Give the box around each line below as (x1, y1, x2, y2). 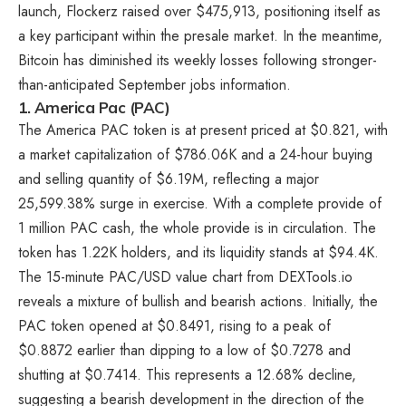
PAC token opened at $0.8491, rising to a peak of (18, 314, 331, 336)
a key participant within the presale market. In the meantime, (18, 24, 382, 46)
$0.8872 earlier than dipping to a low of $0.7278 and (18, 339, 351, 361)
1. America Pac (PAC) (18, 97, 169, 117)
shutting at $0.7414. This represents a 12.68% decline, (18, 363, 356, 385)
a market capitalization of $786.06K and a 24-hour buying (18, 143, 372, 165)
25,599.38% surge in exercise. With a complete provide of (18, 192, 382, 214)
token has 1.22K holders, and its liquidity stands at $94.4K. (18, 241, 379, 263)
